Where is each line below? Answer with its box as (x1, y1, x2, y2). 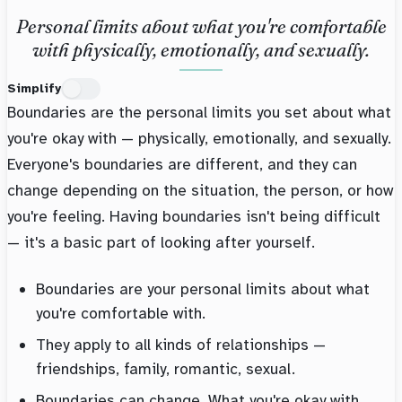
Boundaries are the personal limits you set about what (7, 102, 391, 123)
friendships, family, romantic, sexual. (36, 359, 295, 380)
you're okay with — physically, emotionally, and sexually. (7, 128, 391, 149)
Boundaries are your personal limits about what (36, 279, 370, 300)
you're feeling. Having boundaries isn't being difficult (7, 206, 380, 227)
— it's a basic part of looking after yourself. (7, 232, 315, 253)
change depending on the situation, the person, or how (7, 180, 393, 201)
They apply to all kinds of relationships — (36, 335, 326, 355)
